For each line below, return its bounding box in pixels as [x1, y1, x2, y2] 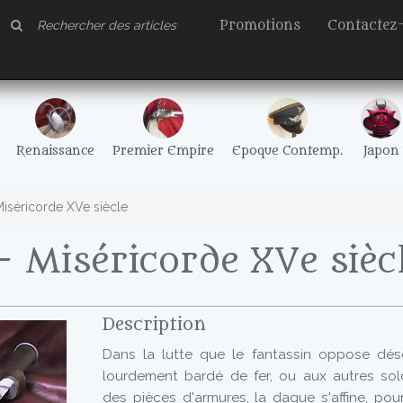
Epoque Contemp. [232, 144, 343, 158]
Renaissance [16, 144, 94, 158]
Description [103, 315, 206, 335]
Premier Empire [112, 144, 214, 158]
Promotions [219, 18, 300, 33]
